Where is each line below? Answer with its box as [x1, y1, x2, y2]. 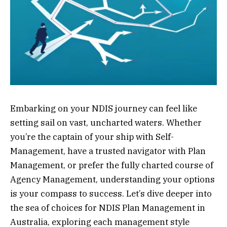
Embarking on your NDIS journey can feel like [10, 102, 197, 114]
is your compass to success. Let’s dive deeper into [10, 187, 212, 199]
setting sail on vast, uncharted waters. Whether [10, 117, 202, 128]
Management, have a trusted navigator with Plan [10, 145, 206, 157]
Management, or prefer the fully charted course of [10, 159, 213, 171]
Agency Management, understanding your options [10, 173, 215, 185]
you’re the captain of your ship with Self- [10, 131, 174, 142]
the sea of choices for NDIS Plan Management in [10, 202, 205, 213]
